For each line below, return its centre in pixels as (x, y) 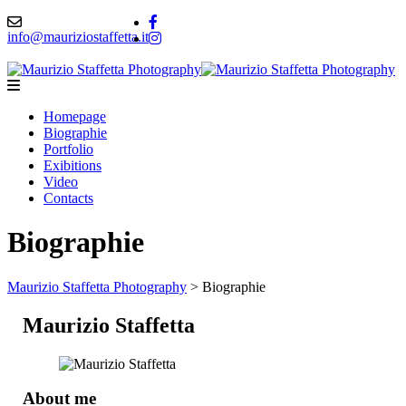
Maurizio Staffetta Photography (97, 286)
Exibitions (72, 165)
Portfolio (68, 149)
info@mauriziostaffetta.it (78, 37)
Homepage (75, 116)
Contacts (68, 198)
